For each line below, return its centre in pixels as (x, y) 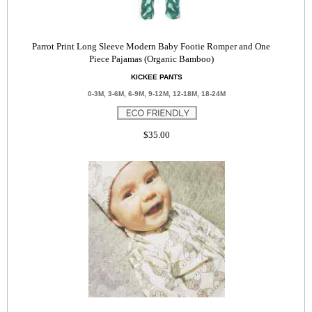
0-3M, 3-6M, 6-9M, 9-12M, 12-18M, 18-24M (157, 94)
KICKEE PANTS (157, 77)
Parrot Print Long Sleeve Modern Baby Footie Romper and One (151, 46)
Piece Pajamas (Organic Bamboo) (151, 59)
